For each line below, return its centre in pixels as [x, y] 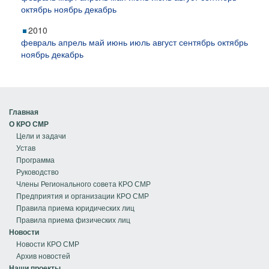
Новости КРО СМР [48, 243]
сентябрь [197, 42]
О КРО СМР [29, 124]
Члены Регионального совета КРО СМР [83, 183]
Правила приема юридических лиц [75, 207]
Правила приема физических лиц [73, 219]
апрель [72, 42]
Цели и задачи [41, 135]
